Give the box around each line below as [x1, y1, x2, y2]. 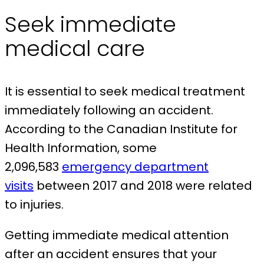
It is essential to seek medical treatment [5, 83, 245, 100]
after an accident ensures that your [5, 246, 217, 263]
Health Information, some [5, 140, 157, 157]
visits [5, 177, 34, 194]
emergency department [62, 159, 209, 176]
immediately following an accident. [5, 102, 213, 119]
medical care [5, 34, 145, 64]
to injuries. [5, 196, 67, 213]
